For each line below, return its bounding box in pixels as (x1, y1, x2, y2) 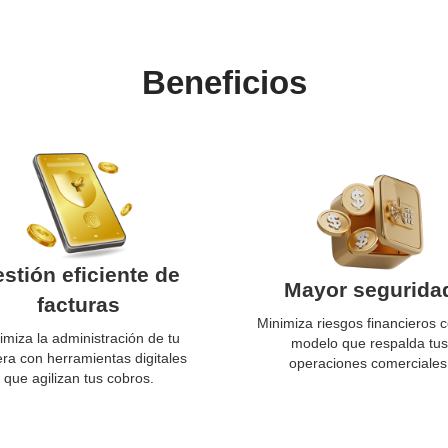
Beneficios (141, 64, 307, 101)
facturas (37, 293, 120, 316)
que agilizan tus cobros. (3, 370, 154, 386)
